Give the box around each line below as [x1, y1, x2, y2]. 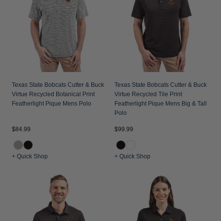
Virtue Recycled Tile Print [114, 91, 182, 98]
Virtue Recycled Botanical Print [12, 91, 95, 98]
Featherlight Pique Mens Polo [12, 100, 91, 107]
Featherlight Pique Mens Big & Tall [114, 100, 207, 107]
